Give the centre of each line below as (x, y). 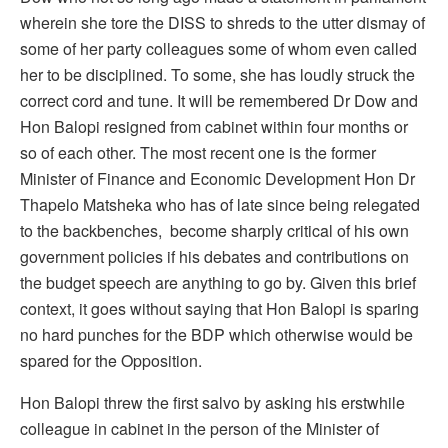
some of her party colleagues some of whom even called (218, 48)
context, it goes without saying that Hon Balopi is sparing (219, 308)
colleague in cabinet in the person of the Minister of (199, 428)
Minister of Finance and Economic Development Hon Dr (217, 178)
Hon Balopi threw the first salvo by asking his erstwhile (212, 402)
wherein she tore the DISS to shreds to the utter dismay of (222, 22)
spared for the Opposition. (111, 360)
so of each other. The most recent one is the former (198, 152)
